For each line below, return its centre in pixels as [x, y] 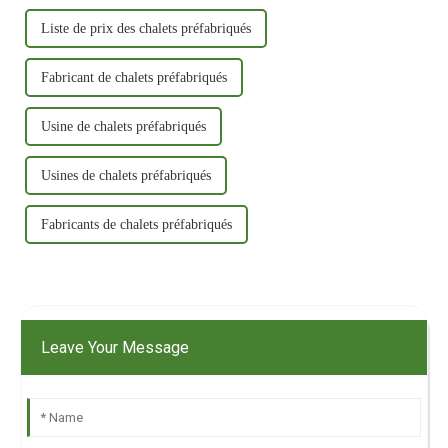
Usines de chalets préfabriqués [126, 176]
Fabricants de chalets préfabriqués [137, 225]
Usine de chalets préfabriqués [124, 127]
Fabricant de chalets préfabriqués [134, 78]
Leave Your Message [115, 348]
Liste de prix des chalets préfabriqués [146, 29]
